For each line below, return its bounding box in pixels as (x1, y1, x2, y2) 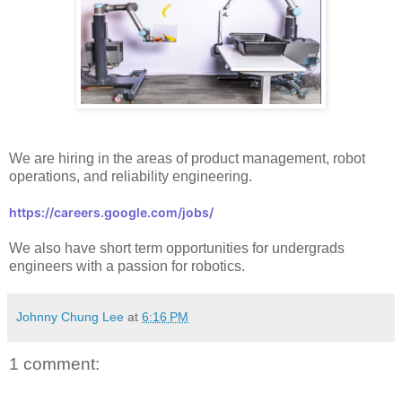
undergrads (272, 240, 345, 256)
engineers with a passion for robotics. (9, 258, 245, 274)
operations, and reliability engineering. (9, 168, 252, 184)
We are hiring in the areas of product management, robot (9, 150, 365, 166)
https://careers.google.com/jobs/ (9, 204, 214, 220)
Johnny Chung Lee (16, 309, 124, 324)
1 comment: (9, 354, 100, 373)
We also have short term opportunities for (9, 240, 272, 256)
